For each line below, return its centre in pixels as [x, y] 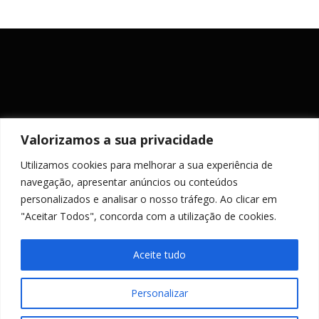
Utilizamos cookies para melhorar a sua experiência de [147, 164]
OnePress [246, 310]
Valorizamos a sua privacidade [117, 139]
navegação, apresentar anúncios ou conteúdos [129, 182]
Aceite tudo [159, 254]
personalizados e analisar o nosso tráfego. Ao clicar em [149, 199]
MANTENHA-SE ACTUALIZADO [159, 172]
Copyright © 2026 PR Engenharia [109, 310]
